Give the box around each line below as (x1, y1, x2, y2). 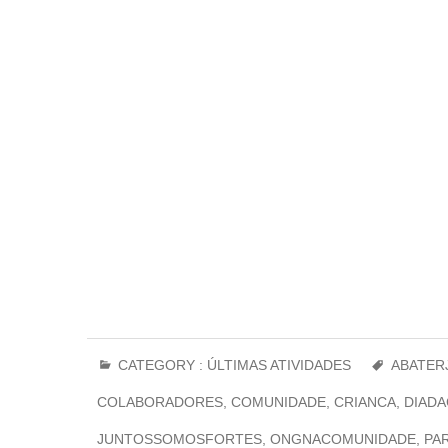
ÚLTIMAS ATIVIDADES (207, 357, 351, 373)
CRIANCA (334, 394, 396, 410)
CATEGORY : (114, 357, 207, 373)
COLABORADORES (97, 394, 223, 410)
